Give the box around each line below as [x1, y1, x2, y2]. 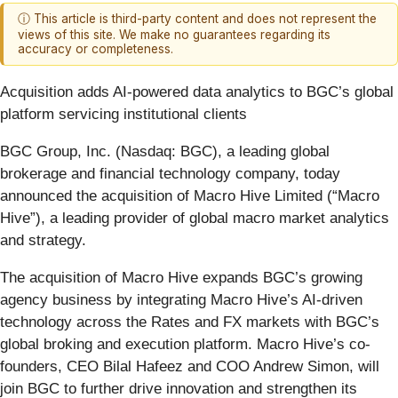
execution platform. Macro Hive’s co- [125, 335, 370, 353]
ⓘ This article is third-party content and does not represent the [18, 12, 377, 27]
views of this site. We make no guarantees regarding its [18, 28, 330, 43]
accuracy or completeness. [18, 42, 173, 57]
